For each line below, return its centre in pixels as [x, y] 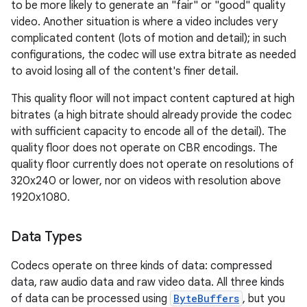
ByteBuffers [206, 298]
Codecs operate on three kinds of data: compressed [142, 266]
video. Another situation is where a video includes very [144, 22]
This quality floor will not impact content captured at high [153, 99]
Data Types [47, 237]
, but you [264, 299]
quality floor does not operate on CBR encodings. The [144, 148]
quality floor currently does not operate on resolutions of [152, 164]
